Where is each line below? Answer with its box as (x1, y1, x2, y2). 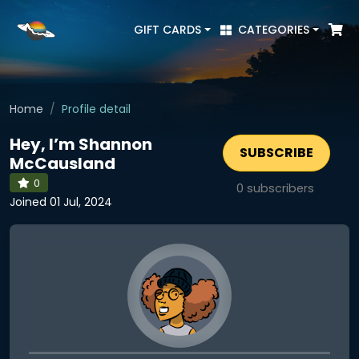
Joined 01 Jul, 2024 (10, 194, 112, 210)
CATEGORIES (238, 22, 310, 38)
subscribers (244, 180, 314, 196)
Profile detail (62, 101, 131, 117)
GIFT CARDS (134, 22, 202, 38)
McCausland (10, 152, 115, 175)
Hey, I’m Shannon (10, 133, 152, 155)
